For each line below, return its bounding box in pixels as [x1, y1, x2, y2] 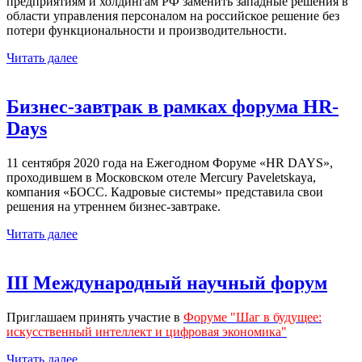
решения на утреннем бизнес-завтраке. [6, 200, 221, 214]
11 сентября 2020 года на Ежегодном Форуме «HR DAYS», [6, 156, 333, 170]
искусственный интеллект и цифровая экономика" [6, 324, 287, 339]
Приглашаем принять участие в [6, 309, 183, 324]
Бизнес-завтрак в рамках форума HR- [6, 96, 339, 118]
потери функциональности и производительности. [6, 23, 287, 38]
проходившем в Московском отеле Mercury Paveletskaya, [6, 170, 316, 185]
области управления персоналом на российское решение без [6, 9, 339, 23]
